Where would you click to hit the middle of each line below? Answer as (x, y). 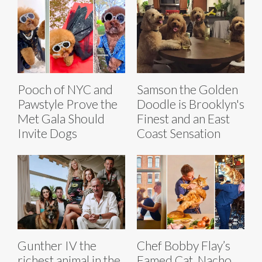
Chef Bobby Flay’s (184, 246)
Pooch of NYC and (65, 89)
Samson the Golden (187, 89)
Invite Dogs (47, 133)
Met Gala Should (61, 119)
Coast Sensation (179, 133)
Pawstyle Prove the (68, 104)
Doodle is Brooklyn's (191, 104)
